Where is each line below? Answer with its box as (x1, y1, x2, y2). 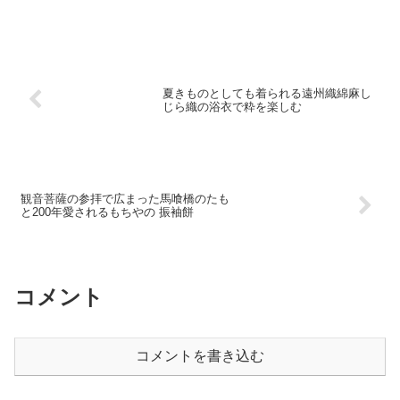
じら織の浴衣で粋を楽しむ (162, 99, 303, 113)
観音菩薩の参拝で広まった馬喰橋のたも (21, 192, 229, 206)
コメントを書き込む (136, 348, 264, 364)
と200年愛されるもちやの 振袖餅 (21, 205, 194, 220)
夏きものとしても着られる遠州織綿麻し (162, 86, 372, 100)
